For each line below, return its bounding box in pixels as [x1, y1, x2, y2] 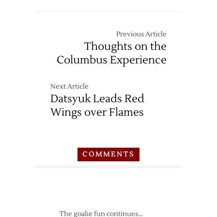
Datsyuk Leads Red [50, 92, 144, 106]
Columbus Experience [57, 53, 167, 67]
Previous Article [116, 30, 167, 39]
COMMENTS [82, 150, 135, 159]
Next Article [50, 82, 89, 91]
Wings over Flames [50, 106, 144, 119]
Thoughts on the [84, 40, 167, 53]
